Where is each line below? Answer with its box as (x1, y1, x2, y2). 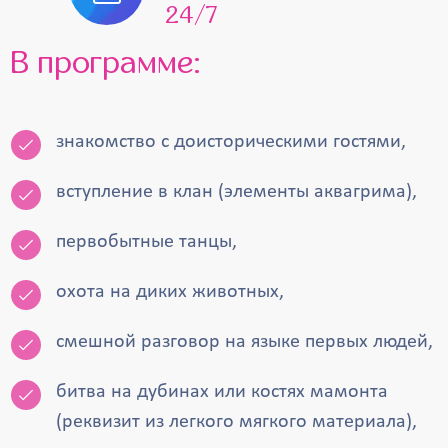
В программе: (29, 46, 202, 80)
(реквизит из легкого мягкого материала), (56, 412, 418, 432)
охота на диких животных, (56, 282, 285, 302)
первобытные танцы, (56, 232, 238, 252)
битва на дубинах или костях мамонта (56, 382, 389, 402)
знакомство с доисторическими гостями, (56, 132, 407, 152)
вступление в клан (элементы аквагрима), (56, 182, 418, 202)
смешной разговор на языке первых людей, (56, 332, 434, 352)
